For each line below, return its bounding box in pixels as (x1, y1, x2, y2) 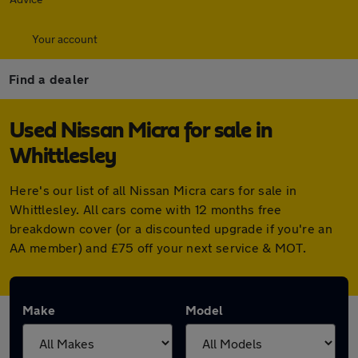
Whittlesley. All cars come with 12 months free (10, 201, 282, 217)
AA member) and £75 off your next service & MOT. (10, 240, 307, 255)
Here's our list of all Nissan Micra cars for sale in (10, 182, 297, 197)
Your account (32, 32, 97, 46)
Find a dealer (9, 71, 89, 86)
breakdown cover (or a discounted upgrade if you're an (10, 221, 332, 236)
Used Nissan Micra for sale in (10, 120, 272, 142)
